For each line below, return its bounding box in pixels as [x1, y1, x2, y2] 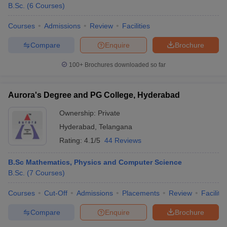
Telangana [99, 123, 132, 131]
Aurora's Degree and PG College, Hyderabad [8, 91, 180, 99]
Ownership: [59, 109, 98, 117]
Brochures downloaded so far [83, 61, 166, 68]
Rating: [59, 136, 84, 144]
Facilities [122, 22, 150, 30]
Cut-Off [44, 189, 67, 197]
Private [98, 109, 120, 117]
